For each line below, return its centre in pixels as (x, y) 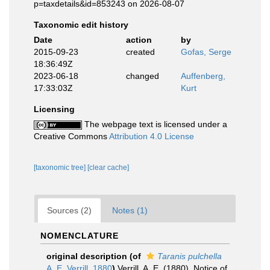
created (140, 52)
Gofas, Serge (206, 52)
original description (87, 256)
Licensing (54, 109)
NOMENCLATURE (80, 236)
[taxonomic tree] (61, 168)
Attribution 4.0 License (152, 136)
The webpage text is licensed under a (155, 124)
